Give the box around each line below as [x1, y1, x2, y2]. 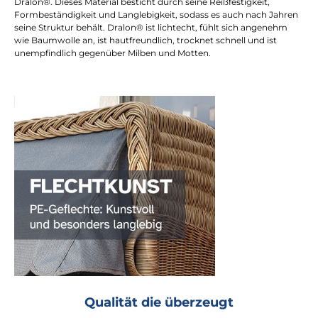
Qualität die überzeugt [84, 294, 234, 309]
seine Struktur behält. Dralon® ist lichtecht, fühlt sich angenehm [14, 21, 287, 33]
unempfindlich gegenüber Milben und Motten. [14, 47, 211, 58]
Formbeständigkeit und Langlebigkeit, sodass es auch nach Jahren [14, 9, 298, 20]
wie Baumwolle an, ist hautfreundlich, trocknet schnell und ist [14, 34, 277, 45]
